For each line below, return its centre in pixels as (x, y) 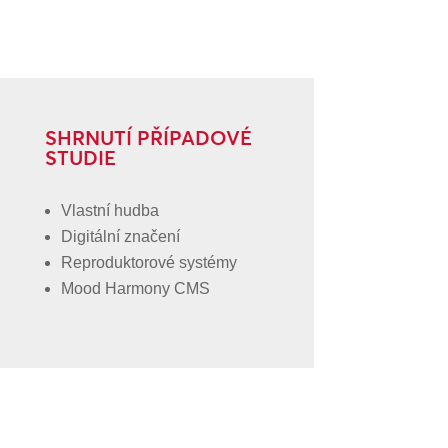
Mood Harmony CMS (135, 288)
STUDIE (80, 157)
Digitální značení (120, 236)
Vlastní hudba (109, 210)
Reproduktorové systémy (148, 262)
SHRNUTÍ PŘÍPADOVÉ (148, 137)
